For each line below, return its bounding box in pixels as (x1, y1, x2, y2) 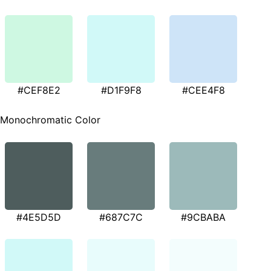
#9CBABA (181, 211, 226, 224)
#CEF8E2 (17, 83, 60, 96)
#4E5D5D (16, 211, 61, 224)
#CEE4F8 (181, 83, 225, 96)
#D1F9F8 (100, 83, 142, 96)
